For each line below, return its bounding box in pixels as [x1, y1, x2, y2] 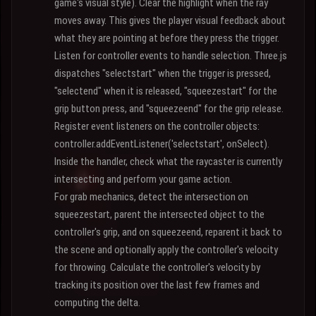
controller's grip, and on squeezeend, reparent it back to [54, 226, 282, 238]
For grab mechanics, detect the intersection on [54, 190, 248, 203]
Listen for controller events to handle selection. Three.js [54, 49, 287, 62]
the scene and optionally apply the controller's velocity [54, 243, 278, 256]
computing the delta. [54, 296, 140, 309]
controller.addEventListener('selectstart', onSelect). [54, 138, 269, 150]
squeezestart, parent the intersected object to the [54, 208, 265, 221]
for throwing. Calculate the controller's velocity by [54, 261, 260, 274]
